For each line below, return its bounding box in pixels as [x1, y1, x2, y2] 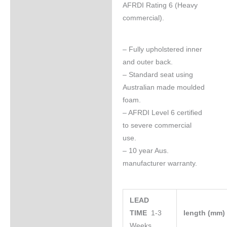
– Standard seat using [122, 71, 193, 79]
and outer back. [122, 58, 173, 66]
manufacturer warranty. [122, 160, 197, 168]
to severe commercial [122, 122, 192, 130]
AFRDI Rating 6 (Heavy [122, 1, 198, 9]
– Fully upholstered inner [122, 46, 202, 54]
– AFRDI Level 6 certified [122, 109, 202, 117]
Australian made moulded [122, 84, 205, 92]
